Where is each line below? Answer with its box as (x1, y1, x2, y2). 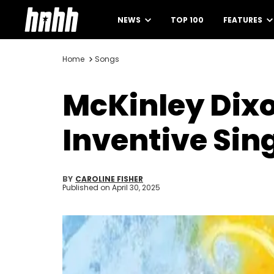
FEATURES (223, 15, 264, 25)
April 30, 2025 (112, 182, 160, 193)
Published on (62, 182, 112, 193)
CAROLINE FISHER (75, 174, 143, 184)
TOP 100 (171, 15, 204, 25)
